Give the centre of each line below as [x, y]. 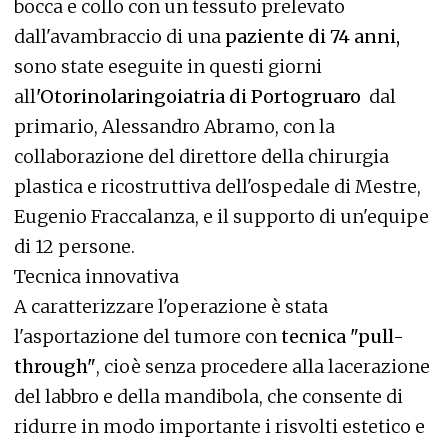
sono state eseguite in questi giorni [168, 66]
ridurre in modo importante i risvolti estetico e [219, 426]
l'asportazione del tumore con [147, 336]
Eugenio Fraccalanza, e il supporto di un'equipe [221, 216]
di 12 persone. [74, 246]
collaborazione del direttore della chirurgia [201, 156]
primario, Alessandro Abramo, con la [174, 126]
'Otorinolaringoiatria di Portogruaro [198, 96]
